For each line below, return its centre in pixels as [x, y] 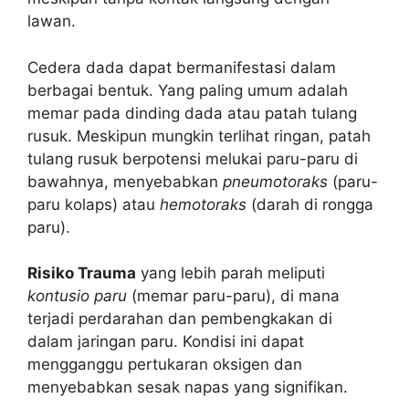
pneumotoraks [275, 181]
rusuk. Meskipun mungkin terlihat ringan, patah [199, 136]
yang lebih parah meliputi [231, 273]
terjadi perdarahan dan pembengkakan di [180, 319]
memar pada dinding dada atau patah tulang [192, 113]
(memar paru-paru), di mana [233, 296]
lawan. [52, 21]
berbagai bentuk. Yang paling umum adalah [188, 90]
